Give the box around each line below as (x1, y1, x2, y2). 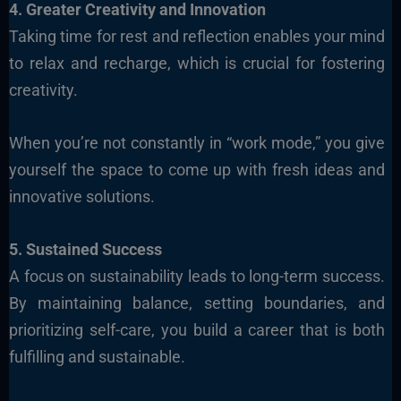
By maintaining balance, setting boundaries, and (8, 293, 386, 312)
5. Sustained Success (8, 239, 162, 259)
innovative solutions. (8, 186, 155, 206)
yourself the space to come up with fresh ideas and (8, 159, 386, 179)
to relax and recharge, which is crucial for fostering (8, 54, 386, 73)
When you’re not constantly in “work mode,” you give (8, 132, 386, 152)
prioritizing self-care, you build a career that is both (8, 320, 386, 339)
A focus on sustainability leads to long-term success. (8, 266, 386, 286)
